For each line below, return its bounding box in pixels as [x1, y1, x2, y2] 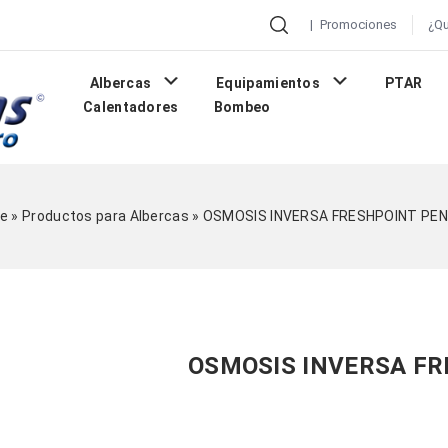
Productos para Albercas [22, 207, 189, 224]
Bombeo [213, 99, 271, 116]
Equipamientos [216, 75, 321, 92]
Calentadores [83, 99, 179, 116]
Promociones [320, 17, 398, 32]
